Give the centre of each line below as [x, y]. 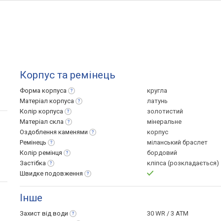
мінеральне [164, 122]
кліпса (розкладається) [183, 163]
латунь [157, 101]
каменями [73, 132]
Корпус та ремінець [68, 75]
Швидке [32, 173]
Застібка [33, 163]
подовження [64, 173]
